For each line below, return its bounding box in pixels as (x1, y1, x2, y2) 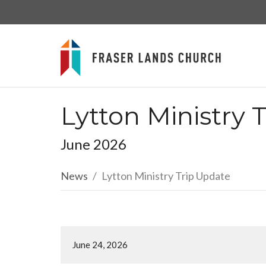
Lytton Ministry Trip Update (102, 169, 230, 182)
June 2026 (61, 135, 126, 153)
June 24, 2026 (72, 239, 128, 250)
